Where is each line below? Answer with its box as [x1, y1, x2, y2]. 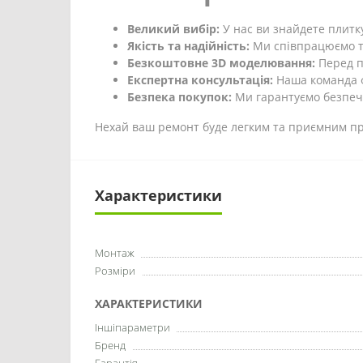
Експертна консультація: [127, 72, 273, 88]
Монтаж [95, 246, 135, 260]
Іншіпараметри [95, 320, 170, 335]
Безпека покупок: [127, 89, 232, 105]
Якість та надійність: [127, 38, 250, 53]
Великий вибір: [127, 21, 220, 36]
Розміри [95, 263, 135, 278]
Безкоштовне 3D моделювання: [127, 55, 315, 70]
